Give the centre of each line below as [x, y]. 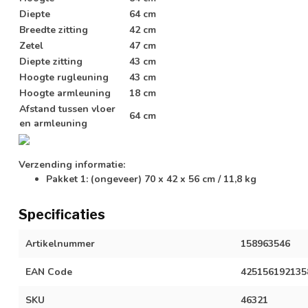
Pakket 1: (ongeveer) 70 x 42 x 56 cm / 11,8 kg [151, 179]
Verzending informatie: [72, 164]
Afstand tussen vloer [67, 109]
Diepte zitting [51, 61]
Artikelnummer [60, 243]
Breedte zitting [54, 30]
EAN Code [49, 272]
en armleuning [53, 123]
